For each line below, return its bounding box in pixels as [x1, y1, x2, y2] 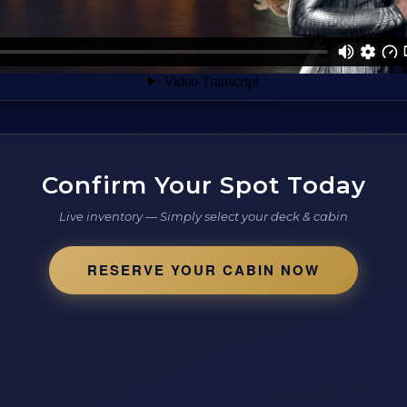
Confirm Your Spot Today [41, 170, 366, 200]
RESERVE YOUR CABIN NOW [87, 259, 320, 280]
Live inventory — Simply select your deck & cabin [59, 208, 348, 223]
